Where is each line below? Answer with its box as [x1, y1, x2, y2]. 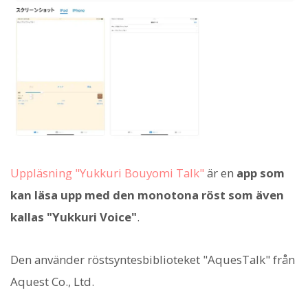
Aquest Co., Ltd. [10, 274, 94, 290]
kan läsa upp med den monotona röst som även [10, 187, 284, 203]
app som [236, 165, 285, 181]
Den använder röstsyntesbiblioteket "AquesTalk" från [10, 252, 295, 268]
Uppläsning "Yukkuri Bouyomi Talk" [10, 165, 204, 181]
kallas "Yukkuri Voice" [10, 209, 137, 225]
